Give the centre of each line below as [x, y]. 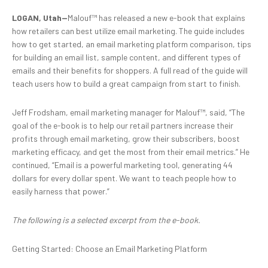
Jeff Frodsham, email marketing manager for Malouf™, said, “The [128, 112]
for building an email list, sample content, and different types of [126, 57]
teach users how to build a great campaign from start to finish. [126, 84]
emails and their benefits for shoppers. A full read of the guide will [130, 71]
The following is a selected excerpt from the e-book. [127, 220]
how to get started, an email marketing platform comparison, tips [132, 44]
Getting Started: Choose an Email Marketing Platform [110, 249]
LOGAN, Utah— [40, 18]
